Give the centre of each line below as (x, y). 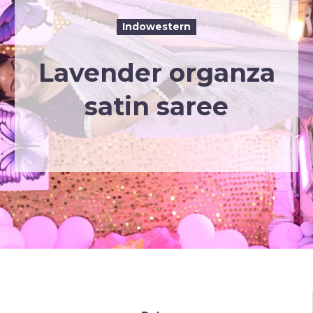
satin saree (156, 106)
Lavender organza (156, 73)
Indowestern (156, 27)
